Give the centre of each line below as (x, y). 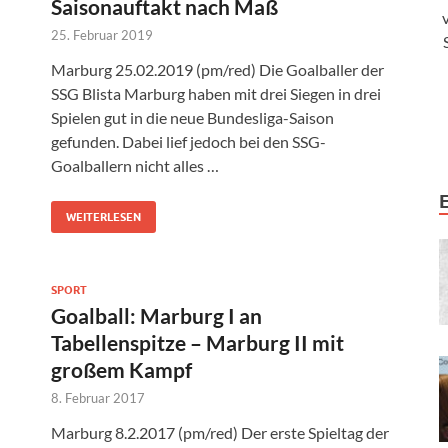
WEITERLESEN (103, 217)
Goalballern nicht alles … (135, 166)
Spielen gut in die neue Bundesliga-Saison (192, 118)
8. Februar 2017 (98, 398)
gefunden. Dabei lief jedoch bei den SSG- (188, 142)
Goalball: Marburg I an (156, 316)
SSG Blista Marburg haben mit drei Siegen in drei (216, 94)
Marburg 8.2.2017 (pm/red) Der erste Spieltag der (220, 433)
